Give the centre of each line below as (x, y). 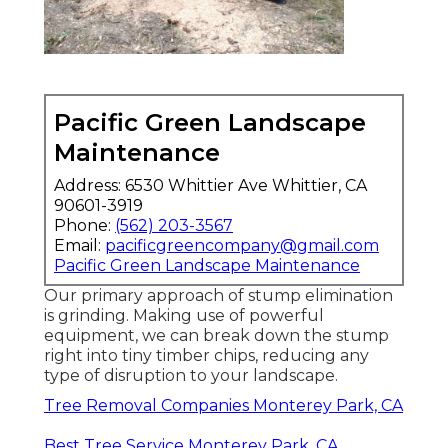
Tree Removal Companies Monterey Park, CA (223, 405)
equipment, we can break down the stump (216, 335)
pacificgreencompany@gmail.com (242, 245)
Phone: (84, 225)
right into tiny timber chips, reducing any (206, 355)
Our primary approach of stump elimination (218, 295)
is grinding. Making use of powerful (184, 315)
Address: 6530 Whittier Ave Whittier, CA (210, 185)
